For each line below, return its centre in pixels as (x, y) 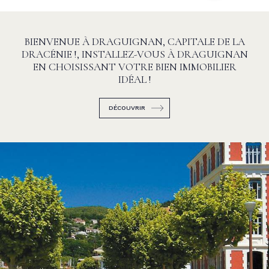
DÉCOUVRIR (127, 108)
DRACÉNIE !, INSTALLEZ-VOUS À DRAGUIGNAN (134, 55)
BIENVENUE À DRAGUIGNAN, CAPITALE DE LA (134, 42)
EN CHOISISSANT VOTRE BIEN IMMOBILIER (134, 67)
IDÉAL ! (134, 80)
